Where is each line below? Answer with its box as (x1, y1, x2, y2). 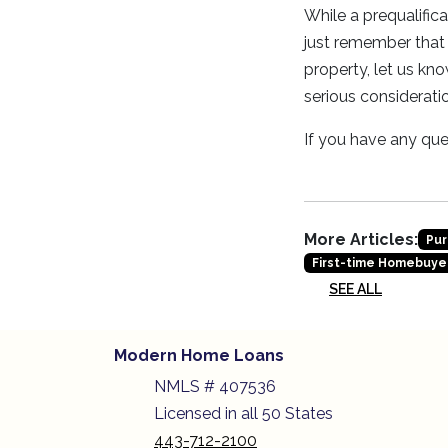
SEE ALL (329, 281, 382, 298)
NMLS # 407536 (154, 377, 280, 397)
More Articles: (304, 230, 418, 249)
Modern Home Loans (114, 346, 284, 366)
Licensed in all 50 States (154, 404, 333, 424)
